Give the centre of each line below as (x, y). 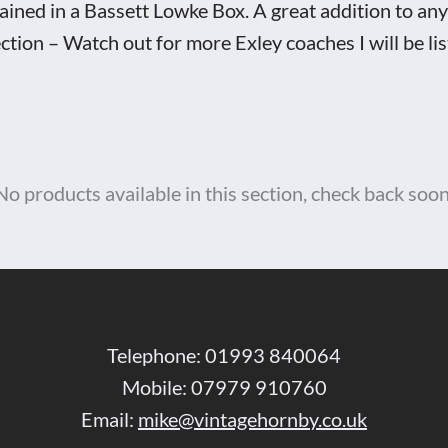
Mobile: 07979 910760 (224, 386)
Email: (109, 418)
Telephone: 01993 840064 (224, 354)
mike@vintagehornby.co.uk (252, 418)
